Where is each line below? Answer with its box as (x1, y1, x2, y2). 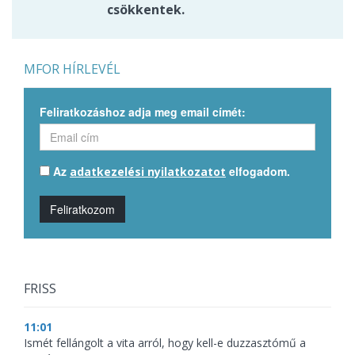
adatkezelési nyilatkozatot (70, 164, 226, 180)
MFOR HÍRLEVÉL (24, 60, 120, 78)
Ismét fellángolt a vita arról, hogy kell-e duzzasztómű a (24, 335, 306, 351)
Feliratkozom (50, 201, 115, 218)
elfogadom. (226, 163, 290, 180)
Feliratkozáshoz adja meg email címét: (40, 104, 246, 120)
